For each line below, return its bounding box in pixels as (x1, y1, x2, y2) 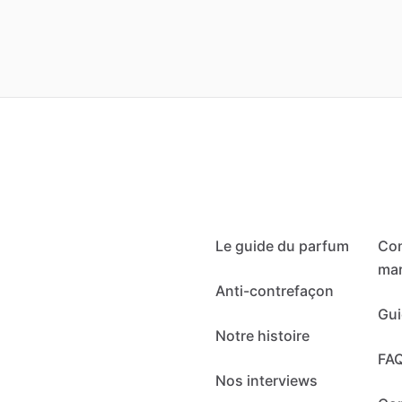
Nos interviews (215, 371, 318, 389)
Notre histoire (215, 327, 310, 345)
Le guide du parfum (215, 237, 349, 255)
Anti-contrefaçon (215, 282, 334, 300)
